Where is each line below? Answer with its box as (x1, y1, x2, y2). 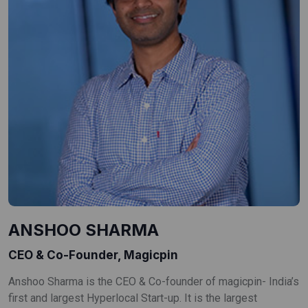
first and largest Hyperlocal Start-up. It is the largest (8, 291, 257, 305)
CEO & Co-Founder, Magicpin (8, 247, 178, 262)
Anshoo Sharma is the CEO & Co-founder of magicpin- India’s (8, 274, 299, 288)
